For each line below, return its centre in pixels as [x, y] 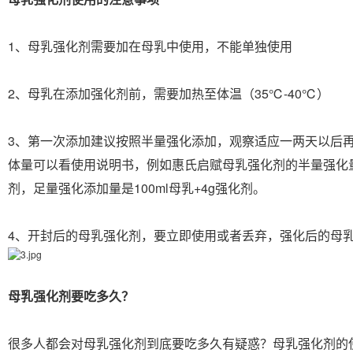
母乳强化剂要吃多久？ [71, 296]
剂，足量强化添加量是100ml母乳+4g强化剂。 [137, 188]
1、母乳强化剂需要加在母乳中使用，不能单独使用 [150, 46]
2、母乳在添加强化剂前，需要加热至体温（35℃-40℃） [169, 93]
